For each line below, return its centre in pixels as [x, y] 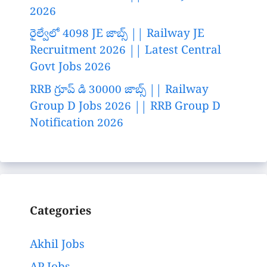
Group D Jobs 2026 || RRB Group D [125, 107]
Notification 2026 [77, 124]
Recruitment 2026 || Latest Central [125, 52]
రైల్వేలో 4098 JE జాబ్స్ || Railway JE [117, 35]
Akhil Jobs [57, 246]
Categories [60, 212]
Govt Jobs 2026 [70, 68]
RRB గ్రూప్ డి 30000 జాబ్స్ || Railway [119, 90]
